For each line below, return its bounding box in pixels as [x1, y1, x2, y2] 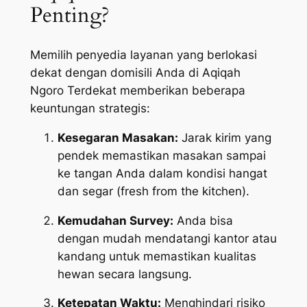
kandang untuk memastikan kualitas [57, 249, 256, 263]
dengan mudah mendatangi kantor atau [57, 231, 277, 245]
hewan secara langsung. [57, 267, 192, 281]
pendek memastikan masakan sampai [57, 148, 266, 162]
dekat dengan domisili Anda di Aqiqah [29, 66, 241, 80]
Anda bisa [173, 213, 233, 228]
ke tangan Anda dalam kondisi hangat [57, 166, 267, 180]
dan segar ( [57, 184, 121, 198]
